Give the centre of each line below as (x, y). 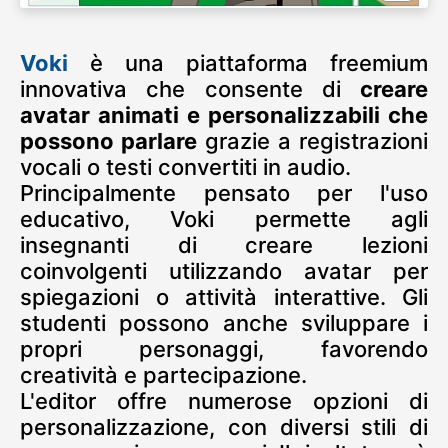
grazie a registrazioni (312, 140)
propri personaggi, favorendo (224, 348)
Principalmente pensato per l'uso (224, 192)
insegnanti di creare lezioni (224, 244)
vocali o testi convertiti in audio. (185, 166)
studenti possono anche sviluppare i (224, 322)
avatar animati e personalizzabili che (224, 114)
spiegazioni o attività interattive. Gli (224, 296)
